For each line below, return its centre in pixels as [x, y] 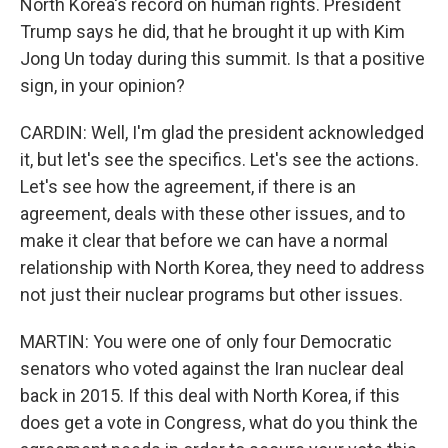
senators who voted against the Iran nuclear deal [212, 368]
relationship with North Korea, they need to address [222, 267]
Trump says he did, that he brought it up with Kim [212, 31]
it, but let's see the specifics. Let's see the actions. [219, 159]
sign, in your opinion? [102, 85]
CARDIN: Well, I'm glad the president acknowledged [222, 132]
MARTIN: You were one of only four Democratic [206, 341]
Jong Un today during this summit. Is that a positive [222, 58]
